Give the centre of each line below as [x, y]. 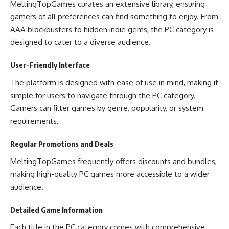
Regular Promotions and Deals [62, 144]
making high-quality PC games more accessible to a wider [110, 174]
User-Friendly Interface [50, 65]
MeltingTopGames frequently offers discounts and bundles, [113, 161]
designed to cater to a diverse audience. [81, 42]
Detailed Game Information [56, 210]
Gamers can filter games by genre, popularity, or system [107, 108]
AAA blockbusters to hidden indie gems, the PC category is [112, 29]
